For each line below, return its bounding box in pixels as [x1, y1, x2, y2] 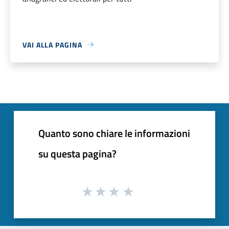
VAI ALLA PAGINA [22, 39, 82, 50]
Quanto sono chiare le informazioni [38, 125, 190, 141]
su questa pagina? [38, 145, 117, 162]
